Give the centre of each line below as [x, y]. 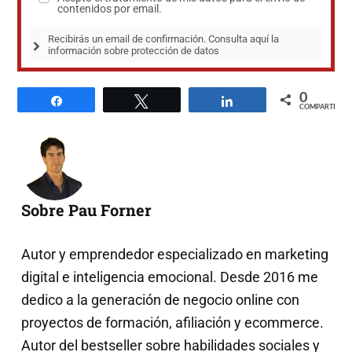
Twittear [179, 100]
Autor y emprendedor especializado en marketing [175, 254]
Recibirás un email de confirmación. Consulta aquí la [164, 38]
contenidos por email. [110, 8]
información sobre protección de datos [134, 50]
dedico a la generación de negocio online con [161, 299]
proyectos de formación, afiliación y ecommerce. [173, 322]
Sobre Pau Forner [87, 209]
